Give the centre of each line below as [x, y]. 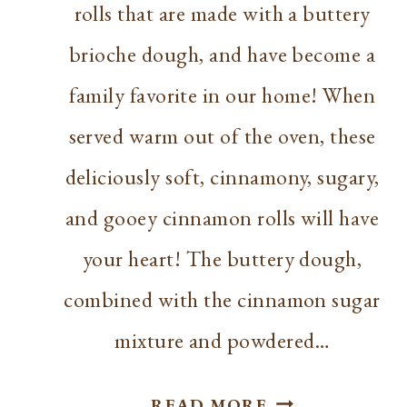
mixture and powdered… [223, 340]
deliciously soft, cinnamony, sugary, [222, 176]
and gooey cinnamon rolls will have [223, 217]
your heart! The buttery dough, [222, 258]
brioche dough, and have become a [222, 54]
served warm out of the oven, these [222, 135]
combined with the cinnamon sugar [222, 299]
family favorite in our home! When [223, 94]
